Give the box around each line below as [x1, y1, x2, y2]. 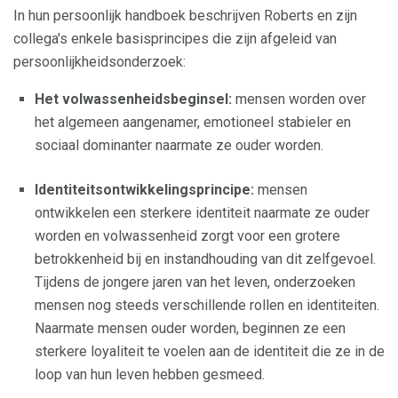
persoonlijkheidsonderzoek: [13, 53, 186, 71]
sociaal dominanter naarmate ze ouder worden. [35, 137, 323, 155]
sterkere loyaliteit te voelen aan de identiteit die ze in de [35, 343, 385, 361]
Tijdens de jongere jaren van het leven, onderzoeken [35, 274, 355, 291]
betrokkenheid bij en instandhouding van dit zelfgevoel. [35, 251, 376, 268]
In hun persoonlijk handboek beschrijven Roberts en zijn [13, 7, 357, 25]
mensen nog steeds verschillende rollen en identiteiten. [35, 297, 379, 314]
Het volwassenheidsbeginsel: [35, 91, 232, 108]
